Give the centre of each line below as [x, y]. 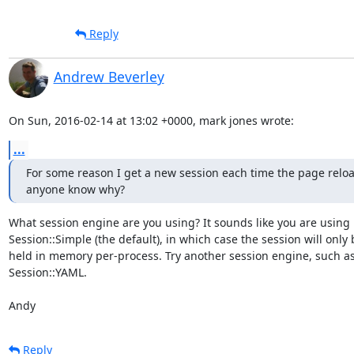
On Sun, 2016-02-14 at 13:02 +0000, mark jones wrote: [151, 120]
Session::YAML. [47, 272]
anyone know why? [75, 189]
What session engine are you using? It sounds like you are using [179, 222]
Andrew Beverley [109, 76]
